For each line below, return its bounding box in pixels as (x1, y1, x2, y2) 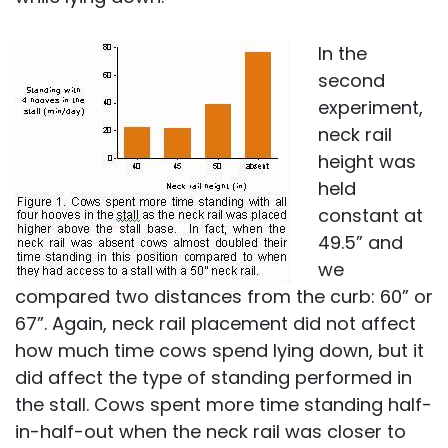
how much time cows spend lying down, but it (15, 338, 424, 363)
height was (318, 149, 416, 174)
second (318, 68, 385, 93)
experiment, (318, 95, 423, 120)
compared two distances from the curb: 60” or (15, 284, 433, 309)
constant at (318, 203, 423, 228)
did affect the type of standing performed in (15, 365, 412, 390)
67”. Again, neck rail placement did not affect (15, 311, 416, 336)
